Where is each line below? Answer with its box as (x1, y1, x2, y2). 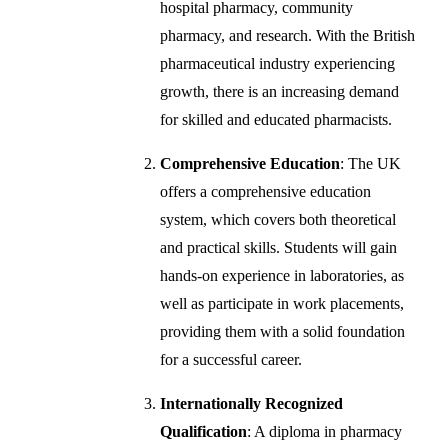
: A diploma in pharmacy (247, 422, 403, 440)
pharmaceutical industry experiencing (160, 54, 396, 72)
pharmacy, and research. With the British (160, 26, 416, 44)
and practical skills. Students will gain (160, 238, 398, 256)
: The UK (340, 154, 402, 172)
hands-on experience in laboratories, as (160, 266, 405, 284)
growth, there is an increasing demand (160, 82, 400, 100)
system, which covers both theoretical (160, 210, 397, 228)
